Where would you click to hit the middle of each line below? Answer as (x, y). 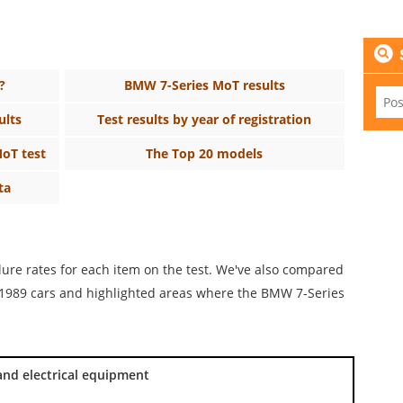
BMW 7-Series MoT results (204, 85)
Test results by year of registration (205, 119)
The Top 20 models (205, 153)
